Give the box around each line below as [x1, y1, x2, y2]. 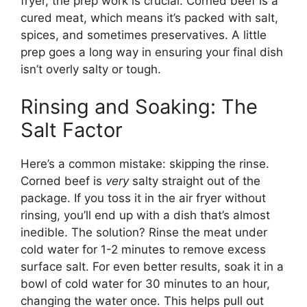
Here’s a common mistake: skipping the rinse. [21, 157, 269, 171]
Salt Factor [21, 118, 123, 143]
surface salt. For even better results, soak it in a [21, 260, 284, 274]
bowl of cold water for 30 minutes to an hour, [21, 277, 270, 291]
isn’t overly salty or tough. [21, 62, 161, 76]
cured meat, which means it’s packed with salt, [21, 10, 278, 25]
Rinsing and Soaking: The [21, 95, 258, 119]
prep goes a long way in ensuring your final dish [21, 45, 283, 59]
